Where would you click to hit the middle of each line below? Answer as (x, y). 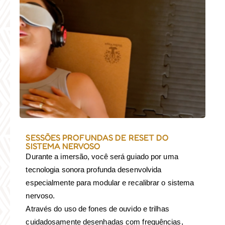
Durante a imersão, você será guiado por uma (102, 157)
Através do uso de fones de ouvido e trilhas (97, 209)
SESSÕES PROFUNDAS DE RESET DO (97, 138)
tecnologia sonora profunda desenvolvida (94, 170)
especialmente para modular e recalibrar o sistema (110, 183)
